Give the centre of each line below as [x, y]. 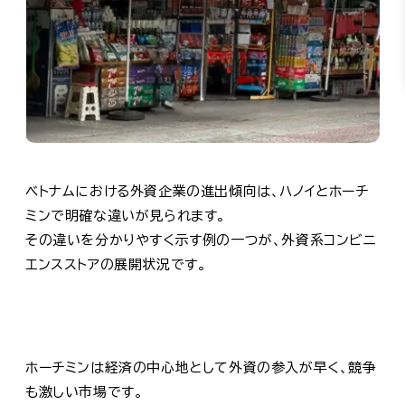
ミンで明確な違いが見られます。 [126, 215]
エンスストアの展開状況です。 [116, 264]
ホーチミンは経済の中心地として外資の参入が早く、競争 [201, 367]
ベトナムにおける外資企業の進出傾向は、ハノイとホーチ [197, 191]
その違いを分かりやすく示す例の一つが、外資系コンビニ [201, 240]
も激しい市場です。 [85, 391]
